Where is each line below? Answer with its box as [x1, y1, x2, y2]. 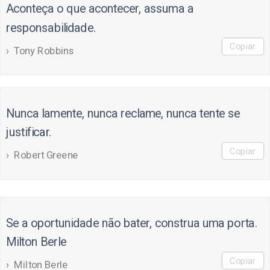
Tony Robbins [14, 44, 75, 56]
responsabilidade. [5, 20, 96, 35]
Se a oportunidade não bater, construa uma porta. [5, 215, 257, 231]
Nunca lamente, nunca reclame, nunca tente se [5, 105, 240, 121]
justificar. [5, 125, 52, 140]
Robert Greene [14, 149, 78, 162]
